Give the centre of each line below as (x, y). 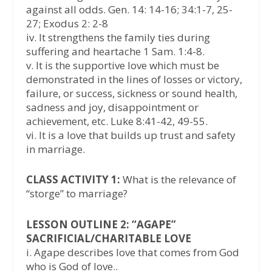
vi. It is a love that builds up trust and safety (131, 135)
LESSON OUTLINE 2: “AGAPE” (101, 224)
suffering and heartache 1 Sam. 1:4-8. (115, 52)
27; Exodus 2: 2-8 (67, 24)
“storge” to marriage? (76, 194)
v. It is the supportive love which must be (122, 66)
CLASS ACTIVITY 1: (73, 180)
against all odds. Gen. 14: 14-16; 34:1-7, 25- (129, 10)
